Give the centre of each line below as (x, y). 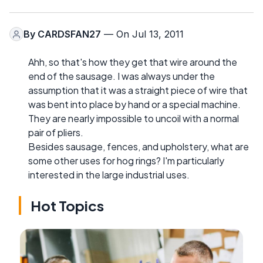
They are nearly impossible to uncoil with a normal (134, 119)
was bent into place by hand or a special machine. (134, 104)
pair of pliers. (56, 133)
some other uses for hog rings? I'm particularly (126, 161)
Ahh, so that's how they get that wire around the (133, 62)
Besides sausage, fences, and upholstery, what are (139, 147)
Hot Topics (67, 206)
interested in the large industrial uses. (109, 175)
